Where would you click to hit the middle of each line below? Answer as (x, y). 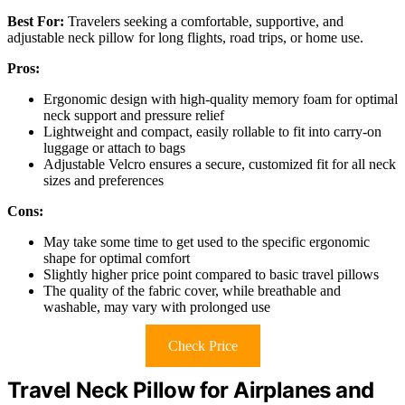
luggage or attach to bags (114, 147)
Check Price (202, 345)
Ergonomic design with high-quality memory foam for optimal (221, 99)
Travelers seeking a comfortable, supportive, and (204, 21)
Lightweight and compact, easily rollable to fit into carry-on (212, 131)
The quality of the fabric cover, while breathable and (192, 290)
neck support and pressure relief (134, 115)
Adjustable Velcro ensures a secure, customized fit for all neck (220, 164)
